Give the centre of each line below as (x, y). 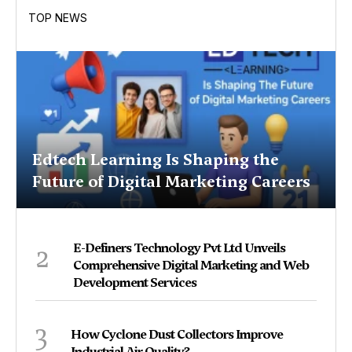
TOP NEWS (58, 18)
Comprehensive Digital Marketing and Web (191, 266)
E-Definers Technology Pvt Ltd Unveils (179, 248)
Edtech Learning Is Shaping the (156, 160)
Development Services (135, 283)
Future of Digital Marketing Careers (171, 182)
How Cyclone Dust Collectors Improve (177, 335)
